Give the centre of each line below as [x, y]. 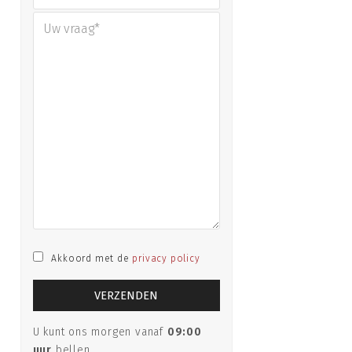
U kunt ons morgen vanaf [100, 332]
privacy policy [166, 259]
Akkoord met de [92, 259]
